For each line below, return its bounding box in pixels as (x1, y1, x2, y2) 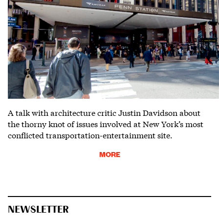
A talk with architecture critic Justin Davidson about (8, 106, 200, 118)
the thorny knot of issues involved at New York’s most (8, 117, 203, 129)
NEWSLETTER (8, 204, 68, 215)
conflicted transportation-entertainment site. (8, 129, 173, 140)
